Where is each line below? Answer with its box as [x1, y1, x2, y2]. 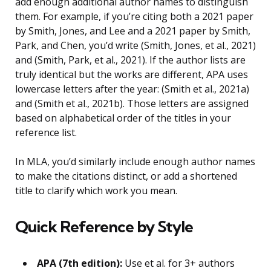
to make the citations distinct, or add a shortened [15, 169, 237, 183]
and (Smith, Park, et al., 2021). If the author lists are [15, 53, 246, 67]
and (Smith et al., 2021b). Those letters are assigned [15, 97, 249, 111]
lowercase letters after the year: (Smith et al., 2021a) [15, 82, 249, 96]
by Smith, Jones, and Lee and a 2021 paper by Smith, [15, 24, 250, 38]
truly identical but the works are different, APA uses [15, 68, 248, 82]
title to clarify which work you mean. [15, 184, 177, 198]
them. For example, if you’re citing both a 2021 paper [15, 10, 253, 24]
